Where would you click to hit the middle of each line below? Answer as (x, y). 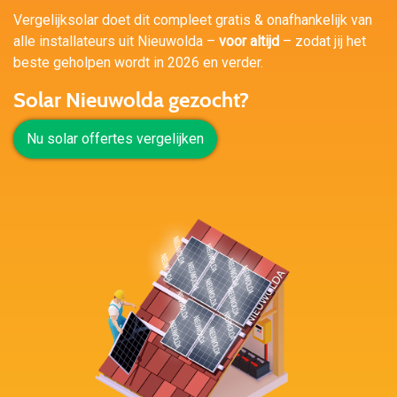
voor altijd (249, 41)
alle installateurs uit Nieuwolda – (116, 41)
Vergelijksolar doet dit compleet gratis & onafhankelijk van (193, 20)
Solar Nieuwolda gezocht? (131, 100)
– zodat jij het (323, 41)
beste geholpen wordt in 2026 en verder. (138, 62)
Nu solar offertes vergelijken (115, 139)
